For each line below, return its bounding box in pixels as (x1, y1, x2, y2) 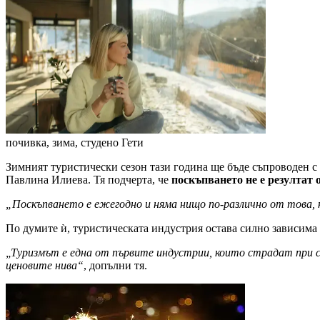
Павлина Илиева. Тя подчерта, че (6, 174, 169, 186)
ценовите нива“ (6, 259, 84, 272)
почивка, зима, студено (6, 136, 119, 149)
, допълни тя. (84, 259, 147, 272)
